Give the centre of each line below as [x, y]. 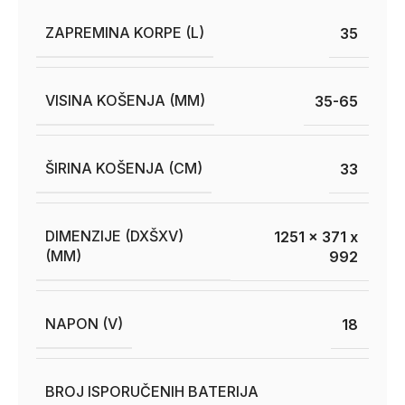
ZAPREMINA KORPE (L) [125, 33]
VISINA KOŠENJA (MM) [125, 100]
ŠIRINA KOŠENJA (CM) [124, 168]
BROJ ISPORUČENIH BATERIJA [152, 391]
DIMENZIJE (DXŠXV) [114, 236]
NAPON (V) [84, 324]
